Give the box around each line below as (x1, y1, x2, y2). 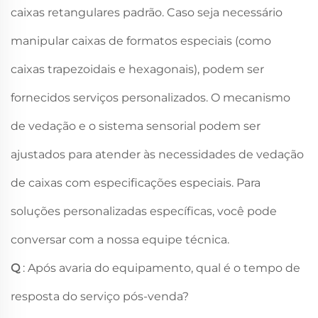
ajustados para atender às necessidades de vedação (11, 148, 304, 162)
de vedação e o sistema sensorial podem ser (11, 119, 261, 133)
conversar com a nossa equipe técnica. (11, 233, 229, 247)
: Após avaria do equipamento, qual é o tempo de (23, 261, 300, 275)
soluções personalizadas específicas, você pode (11, 204, 277, 219)
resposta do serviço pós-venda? (11, 290, 189, 304)
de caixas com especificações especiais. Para (11, 176, 261, 190)
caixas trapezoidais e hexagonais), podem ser (11, 62, 264, 77)
